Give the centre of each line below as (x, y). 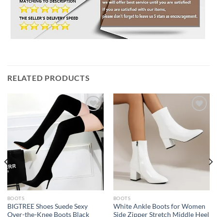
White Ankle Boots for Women (159, 206)
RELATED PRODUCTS (49, 78)
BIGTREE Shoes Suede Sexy (47, 206)
